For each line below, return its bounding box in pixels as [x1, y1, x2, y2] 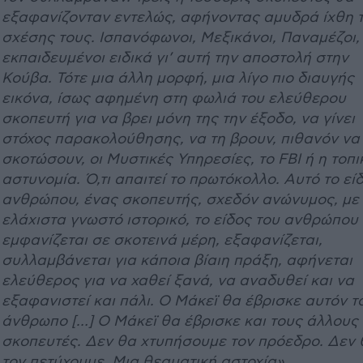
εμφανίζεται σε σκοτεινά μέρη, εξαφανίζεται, [2, 232, 322, 249]
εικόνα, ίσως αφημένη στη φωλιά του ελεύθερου [2, 90, 346, 107]
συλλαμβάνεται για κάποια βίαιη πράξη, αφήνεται [2, 252, 352, 269]
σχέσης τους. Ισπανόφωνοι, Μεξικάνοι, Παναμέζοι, [2, 29, 360, 46]
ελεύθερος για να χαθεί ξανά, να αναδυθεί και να [2, 272, 354, 289]
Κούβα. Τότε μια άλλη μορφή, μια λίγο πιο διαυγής [2, 70, 354, 87]
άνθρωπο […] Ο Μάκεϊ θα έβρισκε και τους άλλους [2, 313, 358, 330]
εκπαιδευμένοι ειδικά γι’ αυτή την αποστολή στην [2, 49, 348, 66]
